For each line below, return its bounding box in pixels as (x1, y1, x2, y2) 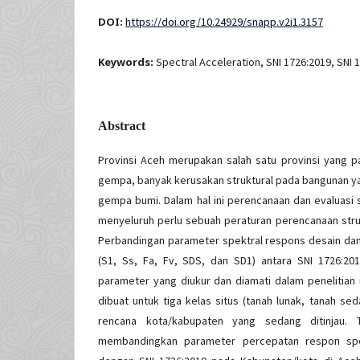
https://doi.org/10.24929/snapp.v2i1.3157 (125, 14, 323, 30)
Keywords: (98, 55, 156, 70)
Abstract (98, 119, 145, 133)
